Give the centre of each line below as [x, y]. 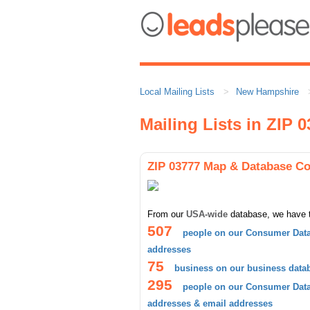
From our [167, 214]
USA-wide [207, 214]
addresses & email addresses [210, 303]
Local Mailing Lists [177, 92]
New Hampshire [267, 92]
